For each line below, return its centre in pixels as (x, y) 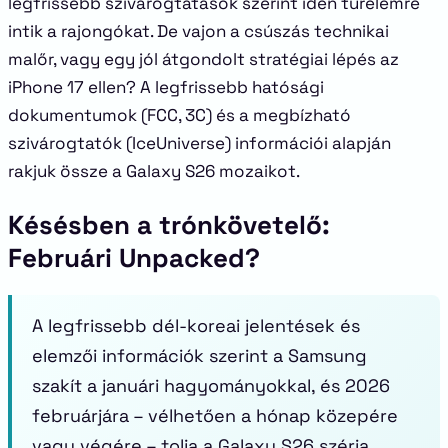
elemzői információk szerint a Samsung (199, 355)
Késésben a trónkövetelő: (169, 225)
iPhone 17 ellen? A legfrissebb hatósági (166, 87)
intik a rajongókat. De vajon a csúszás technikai (198, 31)
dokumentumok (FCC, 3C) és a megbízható (179, 115)
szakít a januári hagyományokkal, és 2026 (211, 385)
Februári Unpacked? (134, 258)
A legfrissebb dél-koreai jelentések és (196, 325)
